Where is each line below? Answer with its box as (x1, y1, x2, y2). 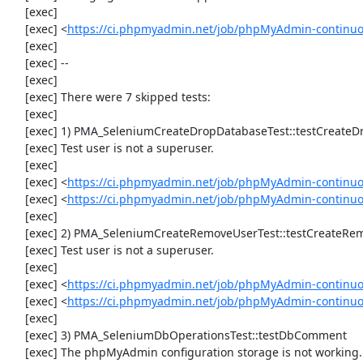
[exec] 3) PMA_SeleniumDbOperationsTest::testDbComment (8, 327, 25, 343)
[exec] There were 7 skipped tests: (8, 89, 25, 105)
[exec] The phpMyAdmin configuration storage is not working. (8, 344, 25, 360)
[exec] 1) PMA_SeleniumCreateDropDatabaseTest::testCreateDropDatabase (8, 123, 25, 139)
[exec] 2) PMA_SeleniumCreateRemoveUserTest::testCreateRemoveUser (8, 225, 25, 241)
